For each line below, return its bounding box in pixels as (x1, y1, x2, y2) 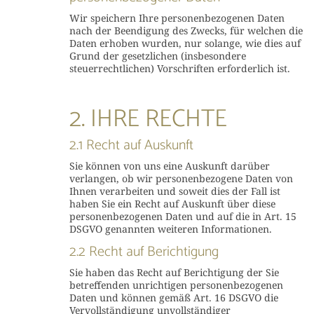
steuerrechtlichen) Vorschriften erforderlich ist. (69, 62, 290, 75)
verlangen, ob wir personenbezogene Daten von (69, 172, 293, 185)
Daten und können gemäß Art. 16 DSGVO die (69, 291, 278, 304)
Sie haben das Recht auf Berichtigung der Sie (69, 266, 279, 279)
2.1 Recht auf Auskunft (69, 134, 193, 157)
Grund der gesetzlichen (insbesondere (69, 49, 246, 62)
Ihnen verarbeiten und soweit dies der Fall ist (69, 184, 280, 198)
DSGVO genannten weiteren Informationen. (69, 222, 272, 235)
